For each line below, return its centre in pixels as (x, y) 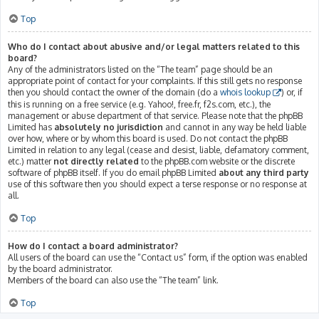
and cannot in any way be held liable (235, 127)
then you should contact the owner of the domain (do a (114, 92)
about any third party (264, 172)
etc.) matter (31, 161)
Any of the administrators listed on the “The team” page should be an (140, 69)
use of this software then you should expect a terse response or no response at (157, 184)
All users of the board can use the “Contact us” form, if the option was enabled (158, 257)
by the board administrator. (60, 268)
